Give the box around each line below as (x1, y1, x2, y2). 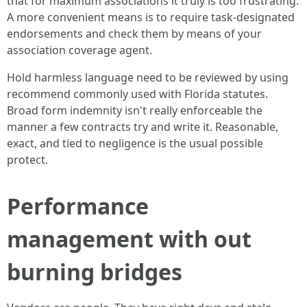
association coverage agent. (7, 42, 152, 58)
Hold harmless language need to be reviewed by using (7, 70, 288, 85)
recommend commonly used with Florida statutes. (7, 86, 268, 101)
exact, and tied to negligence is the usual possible (7, 136, 263, 151)
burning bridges (7, 257, 182, 286)
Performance (7, 191, 149, 221)
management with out (7, 224, 251, 254)
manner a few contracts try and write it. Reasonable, (7, 119, 278, 134)
